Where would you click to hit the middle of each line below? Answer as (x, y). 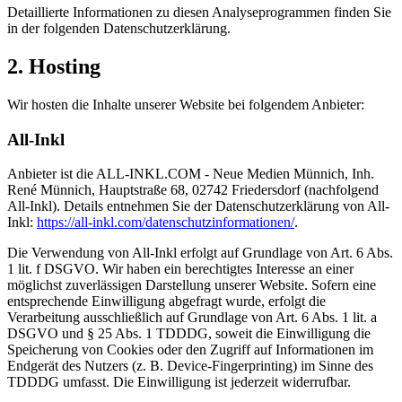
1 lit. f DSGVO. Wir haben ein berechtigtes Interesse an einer (180, 269)
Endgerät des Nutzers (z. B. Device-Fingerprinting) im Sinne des (190, 366)
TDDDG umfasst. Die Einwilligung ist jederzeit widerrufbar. (179, 382)
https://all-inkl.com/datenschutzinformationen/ (166, 223)
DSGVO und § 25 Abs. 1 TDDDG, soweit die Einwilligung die (189, 334)
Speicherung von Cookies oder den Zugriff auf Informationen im (190, 350)
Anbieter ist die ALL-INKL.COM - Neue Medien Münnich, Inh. (191, 174)
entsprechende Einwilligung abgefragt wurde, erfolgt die (166, 301)
